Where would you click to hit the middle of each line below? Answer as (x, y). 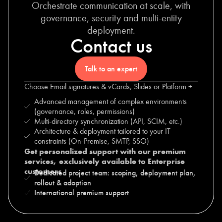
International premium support (82, 193)
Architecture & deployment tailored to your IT (102, 131)
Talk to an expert (111, 69)
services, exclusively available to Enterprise (105, 161)
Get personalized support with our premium (105, 151)
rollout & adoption (63, 183)
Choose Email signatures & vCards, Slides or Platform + (108, 86)
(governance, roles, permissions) (84, 111)
